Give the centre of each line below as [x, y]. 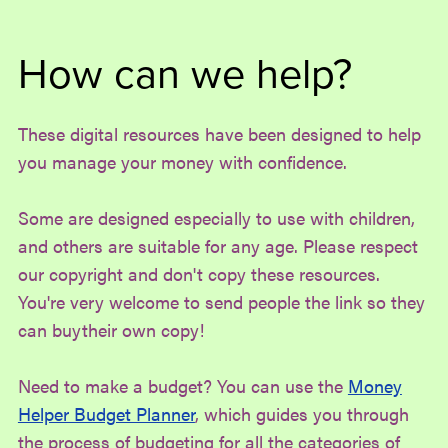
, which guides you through [301, 413]
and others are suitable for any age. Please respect [217, 245]
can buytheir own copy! [110, 329]
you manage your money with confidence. [182, 161]
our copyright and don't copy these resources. [198, 273]
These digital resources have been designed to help [219, 133]
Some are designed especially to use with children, [216, 217]
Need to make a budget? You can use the [182, 385]
